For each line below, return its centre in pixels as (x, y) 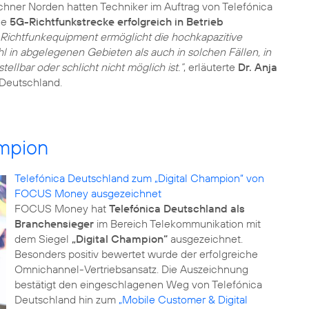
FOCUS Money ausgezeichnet (88, 193)
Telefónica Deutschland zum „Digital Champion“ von (139, 178)
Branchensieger (54, 223)
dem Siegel (43, 239)
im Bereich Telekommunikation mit (177, 223)
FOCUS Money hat (61, 208)
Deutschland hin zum (66, 299)
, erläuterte (211, 67)
